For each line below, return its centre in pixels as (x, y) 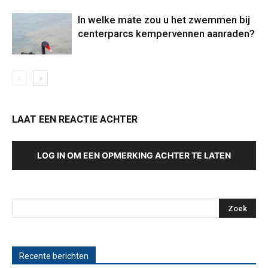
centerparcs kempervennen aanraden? (166, 34)
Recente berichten (54, 256)
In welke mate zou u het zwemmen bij (164, 20)
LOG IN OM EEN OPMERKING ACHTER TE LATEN (134, 156)
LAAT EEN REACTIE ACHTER (75, 120)
